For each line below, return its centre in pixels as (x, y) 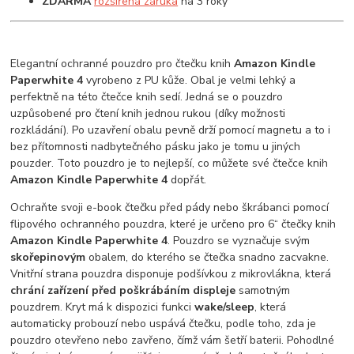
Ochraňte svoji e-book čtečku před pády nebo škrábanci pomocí (170, 208)
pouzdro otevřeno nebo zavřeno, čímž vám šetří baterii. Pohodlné (173, 341)
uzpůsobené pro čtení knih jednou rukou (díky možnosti (148, 114)
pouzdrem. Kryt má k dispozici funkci (103, 307)
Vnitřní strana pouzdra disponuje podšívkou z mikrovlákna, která (171, 274)
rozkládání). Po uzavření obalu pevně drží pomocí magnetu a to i (171, 130)
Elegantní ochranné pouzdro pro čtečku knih (122, 64)
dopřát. (187, 180)
